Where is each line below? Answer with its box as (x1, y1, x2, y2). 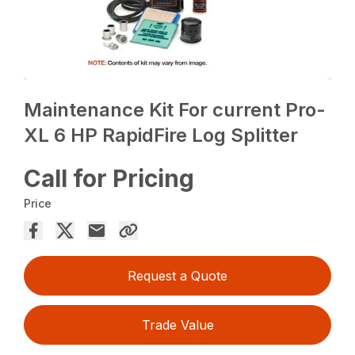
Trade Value (141, 317, 214, 334)
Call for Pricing (24, 164, 195, 193)
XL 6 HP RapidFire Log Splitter (24, 124, 299, 147)
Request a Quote (128, 268, 227, 284)
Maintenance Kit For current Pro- (24, 98, 326, 122)
